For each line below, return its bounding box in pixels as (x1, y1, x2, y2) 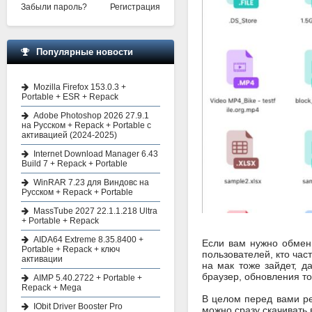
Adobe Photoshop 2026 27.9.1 (33, 111, 149, 120)
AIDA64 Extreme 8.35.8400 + (33, 235, 143, 244)
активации (22, 254, 63, 264)
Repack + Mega (22, 283, 81, 292)
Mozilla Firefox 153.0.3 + (33, 82, 126, 92)
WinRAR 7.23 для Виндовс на (33, 178, 149, 187)
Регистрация (110, 2, 160, 12)
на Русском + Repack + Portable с (22, 120, 151, 130)
